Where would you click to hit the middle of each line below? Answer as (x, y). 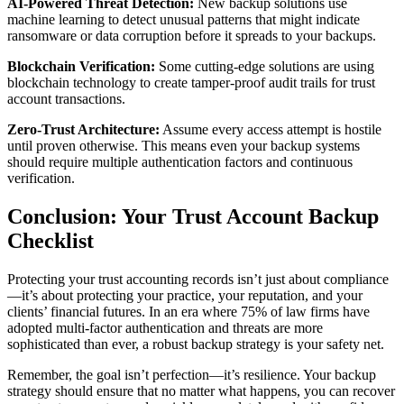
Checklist (50, 241)
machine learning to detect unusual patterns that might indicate (184, 20)
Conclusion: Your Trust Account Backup (193, 217)
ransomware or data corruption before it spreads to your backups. (192, 36)
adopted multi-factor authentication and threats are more (165, 328)
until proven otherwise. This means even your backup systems (184, 146)
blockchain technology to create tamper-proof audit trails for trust (191, 83)
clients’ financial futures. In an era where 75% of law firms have (188, 312)
